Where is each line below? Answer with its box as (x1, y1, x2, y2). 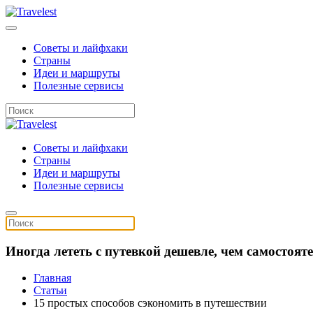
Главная (34, 272, 71, 284)
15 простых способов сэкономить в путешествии (34, 297, 267, 310)
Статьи (34, 284, 67, 297)
